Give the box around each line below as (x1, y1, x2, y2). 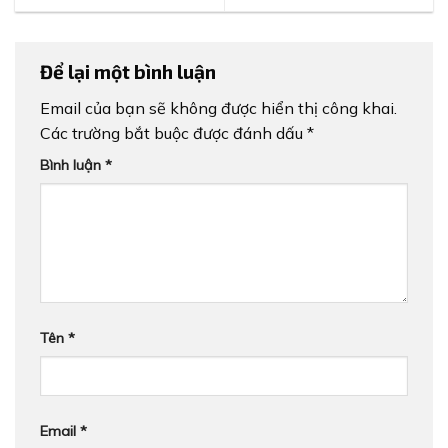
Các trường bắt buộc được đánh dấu (40, 123, 307, 144)
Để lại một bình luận (40, 59, 220, 83)
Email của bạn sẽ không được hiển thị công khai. (40, 98, 397, 119)
